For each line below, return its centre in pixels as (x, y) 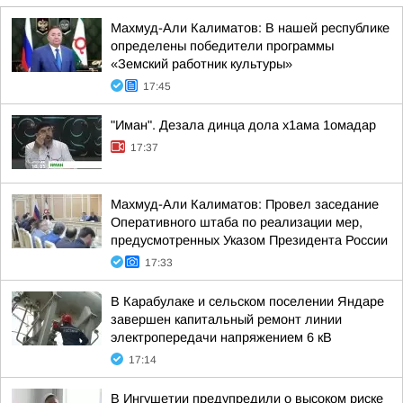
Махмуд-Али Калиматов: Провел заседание (245, 204)
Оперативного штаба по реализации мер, (237, 222)
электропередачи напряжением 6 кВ (221, 337)
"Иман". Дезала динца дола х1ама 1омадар (243, 125)
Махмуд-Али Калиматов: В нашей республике (250, 28)
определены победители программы (222, 46)
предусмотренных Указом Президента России (249, 240)
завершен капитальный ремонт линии (226, 319)
